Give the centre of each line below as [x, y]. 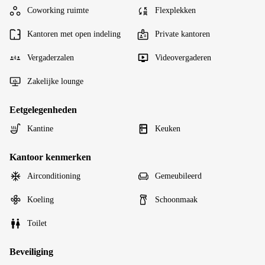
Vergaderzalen [51, 57]
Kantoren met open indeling [74, 34]
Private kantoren [182, 34]
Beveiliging [31, 251]
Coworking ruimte [58, 10]
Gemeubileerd [178, 176]
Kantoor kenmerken [50, 157]
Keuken [168, 128]
